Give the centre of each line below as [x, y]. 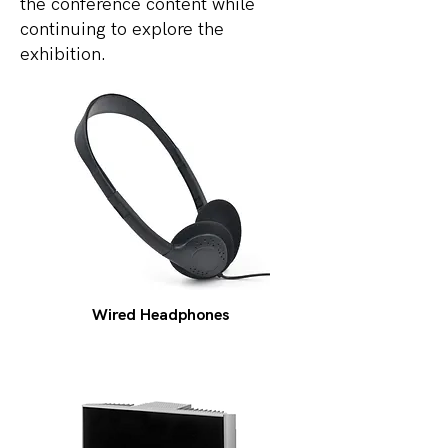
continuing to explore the [122, 29]
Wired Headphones [160, 314]
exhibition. [63, 54]
